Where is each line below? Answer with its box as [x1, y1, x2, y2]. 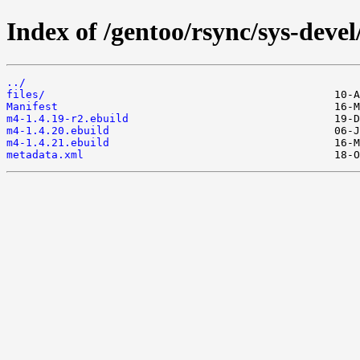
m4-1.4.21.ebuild [6, 136, 109, 149]
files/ [6, 88, 45, 100]
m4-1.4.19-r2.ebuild [6, 112, 129, 125]
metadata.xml [6, 148, 84, 161]
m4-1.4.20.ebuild [6, 124, 109, 137]
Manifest [6, 100, 58, 112]
